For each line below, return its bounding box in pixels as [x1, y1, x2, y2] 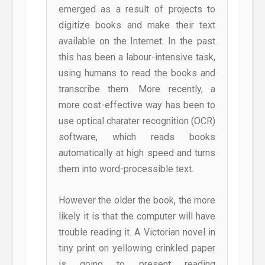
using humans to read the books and [58, 67, 216, 79]
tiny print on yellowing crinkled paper [58, 242, 216, 254]
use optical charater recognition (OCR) [58, 115, 216, 127]
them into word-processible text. [58, 163, 193, 175]
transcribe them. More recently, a [58, 83, 216, 95]
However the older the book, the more [58, 194, 216, 206]
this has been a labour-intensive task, [58, 51, 216, 63]
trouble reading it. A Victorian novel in [58, 226, 216, 238]
